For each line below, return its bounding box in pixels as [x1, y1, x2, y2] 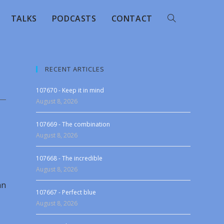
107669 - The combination [36, 120, 110, 128]
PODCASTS [51, 13, 96, 24]
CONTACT [111, 13, 152, 24]
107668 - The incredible [36, 154, 103, 162]
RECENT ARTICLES [45, 64, 105, 73]
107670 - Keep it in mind [36, 86, 104, 94]
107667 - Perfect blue [36, 188, 96, 196]
